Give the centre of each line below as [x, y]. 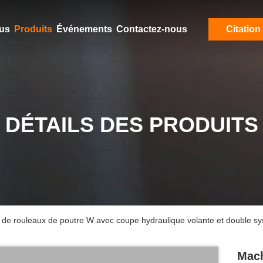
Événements [84, 29]
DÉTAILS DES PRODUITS [131, 125]
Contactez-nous [151, 29]
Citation [243, 29]
